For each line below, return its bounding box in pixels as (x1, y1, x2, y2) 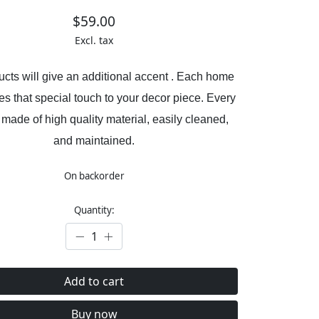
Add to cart (64, 273, 125, 290)
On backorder (63, 169, 125, 183)
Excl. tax (75, 33, 114, 48)
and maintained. (53, 135, 135, 147)
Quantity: (73, 204, 115, 217)
